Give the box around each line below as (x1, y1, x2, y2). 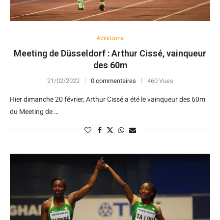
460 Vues (147, 77, 173, 84)
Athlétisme (96, 35, 124, 41)
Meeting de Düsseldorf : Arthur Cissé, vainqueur (14, 48, 206, 58)
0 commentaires (90, 77, 136, 84)
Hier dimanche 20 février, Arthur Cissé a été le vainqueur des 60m (10, 95, 205, 103)
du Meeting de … (10, 108, 58, 115)
